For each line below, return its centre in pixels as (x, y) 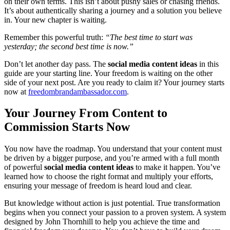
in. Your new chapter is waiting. (55, 20)
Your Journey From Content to (86, 113)
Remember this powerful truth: (55, 37)
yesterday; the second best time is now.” (69, 46)
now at (16, 91)
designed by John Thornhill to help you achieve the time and (102, 222)
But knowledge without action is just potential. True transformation (112, 203)
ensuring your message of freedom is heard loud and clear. (98, 186)
